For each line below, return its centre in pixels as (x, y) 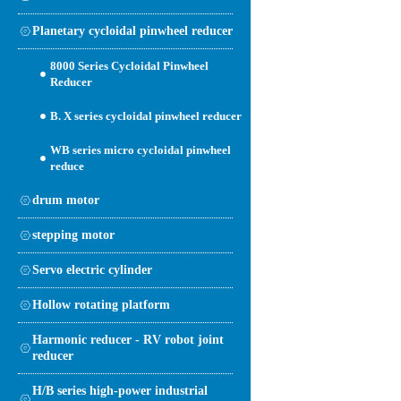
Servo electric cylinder (92, 269)
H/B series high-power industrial (120, 390)
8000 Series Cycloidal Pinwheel (129, 65)
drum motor (66, 200)
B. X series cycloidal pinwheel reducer (146, 115)
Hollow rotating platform (101, 304)
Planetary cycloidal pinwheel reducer (132, 30)
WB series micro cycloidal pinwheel (141, 149)
